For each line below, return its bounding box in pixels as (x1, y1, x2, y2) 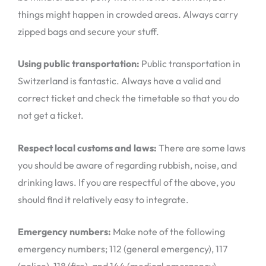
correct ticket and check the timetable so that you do (18, 92, 239, 104)
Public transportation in (141, 58, 240, 70)
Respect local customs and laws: (18, 141, 159, 154)
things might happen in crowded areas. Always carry (18, 8, 238, 20)
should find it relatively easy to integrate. (18, 193, 191, 205)
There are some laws (159, 141, 246, 154)
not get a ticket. (18, 109, 84, 122)
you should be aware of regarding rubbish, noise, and (18, 159, 237, 171)
